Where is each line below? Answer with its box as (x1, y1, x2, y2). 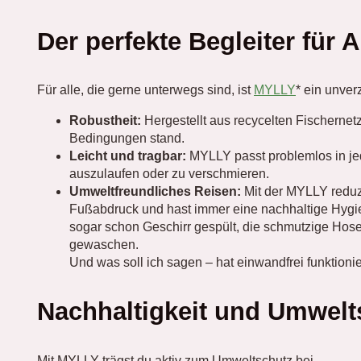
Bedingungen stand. (69, 131, 185, 145)
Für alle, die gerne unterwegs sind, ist (37, 83, 254, 97)
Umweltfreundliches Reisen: (69, 185, 241, 198)
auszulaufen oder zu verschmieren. (69, 167, 269, 180)
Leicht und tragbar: (69, 149, 186, 163)
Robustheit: (69, 114, 141, 127)
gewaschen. (69, 238, 139, 251)
